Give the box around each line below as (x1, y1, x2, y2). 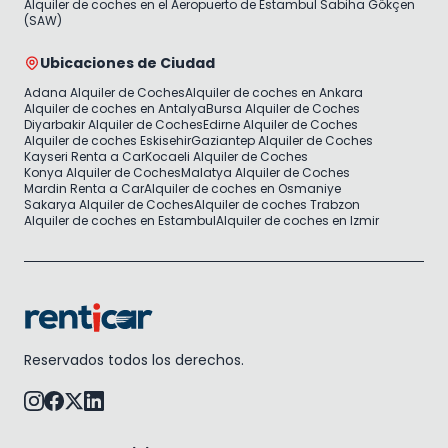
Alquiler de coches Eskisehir (24, 131, 191, 149)
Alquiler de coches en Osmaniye (144, 179, 341, 197)
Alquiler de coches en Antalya (24, 99, 206, 117)
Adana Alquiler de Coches (24, 83, 185, 101)
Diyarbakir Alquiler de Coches (24, 115, 203, 133)
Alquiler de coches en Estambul (24, 211, 216, 229)
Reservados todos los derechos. (24, 349, 244, 370)
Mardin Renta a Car (24, 179, 144, 197)
